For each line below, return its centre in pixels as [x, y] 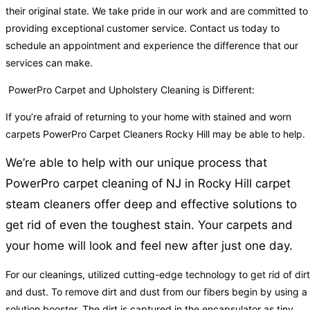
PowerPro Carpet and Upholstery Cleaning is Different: [130, 90]
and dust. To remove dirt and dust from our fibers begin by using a [156, 292]
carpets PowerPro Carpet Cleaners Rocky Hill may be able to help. [155, 134]
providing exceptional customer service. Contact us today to [143, 28]
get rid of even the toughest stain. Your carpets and [149, 225]
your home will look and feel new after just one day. [149, 246]
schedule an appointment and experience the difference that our [152, 46]
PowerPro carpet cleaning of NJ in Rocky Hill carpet [148, 184]
